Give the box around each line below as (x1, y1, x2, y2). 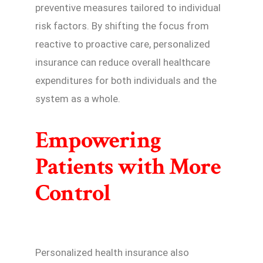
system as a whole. (35, 93, 120, 105)
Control (35, 178, 111, 208)
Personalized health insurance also (35, 247, 189, 258)
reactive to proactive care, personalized (35, 38, 210, 50)
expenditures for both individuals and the (35, 75, 217, 87)
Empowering (35, 125, 161, 156)
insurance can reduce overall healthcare (35, 56, 210, 69)
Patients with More (35, 151, 221, 182)
